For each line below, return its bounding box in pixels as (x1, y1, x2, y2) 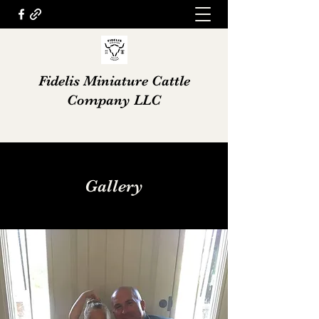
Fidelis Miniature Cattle (38, 73, 190, 89)
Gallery (85, 176, 143, 196)
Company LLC (67, 92, 161, 108)
